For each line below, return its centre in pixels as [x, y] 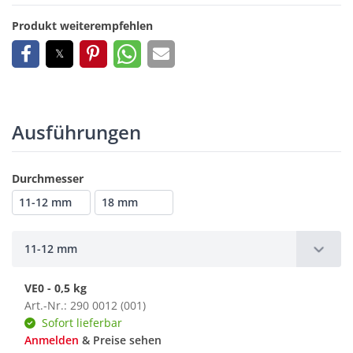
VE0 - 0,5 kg [56, 288]
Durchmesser [48, 179]
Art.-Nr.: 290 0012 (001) [85, 306]
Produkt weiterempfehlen [82, 26]
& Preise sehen [120, 340]
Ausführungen [76, 132]
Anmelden [52, 340]
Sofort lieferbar [82, 323]
